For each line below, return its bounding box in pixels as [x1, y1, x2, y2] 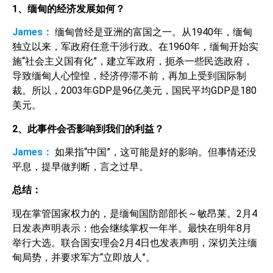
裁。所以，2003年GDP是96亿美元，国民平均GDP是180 [12, 85, 257, 97]
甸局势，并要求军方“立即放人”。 [12, 251, 155, 263]
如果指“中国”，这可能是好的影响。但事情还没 [55, 146, 257, 158]
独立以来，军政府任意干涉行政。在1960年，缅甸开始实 [12, 41, 258, 53]
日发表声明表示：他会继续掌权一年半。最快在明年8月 [12, 222, 252, 234]
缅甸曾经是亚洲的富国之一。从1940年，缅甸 [52, 26, 252, 38]
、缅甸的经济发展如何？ [18, 2, 125, 15]
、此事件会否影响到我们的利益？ [18, 122, 164, 135]
